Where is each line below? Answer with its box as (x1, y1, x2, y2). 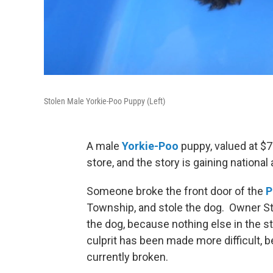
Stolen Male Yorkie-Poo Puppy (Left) (44, 96, 165, 106)
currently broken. (87, 250, 168, 263)
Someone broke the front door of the (87, 185, 266, 197)
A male (87, 140, 122, 152)
